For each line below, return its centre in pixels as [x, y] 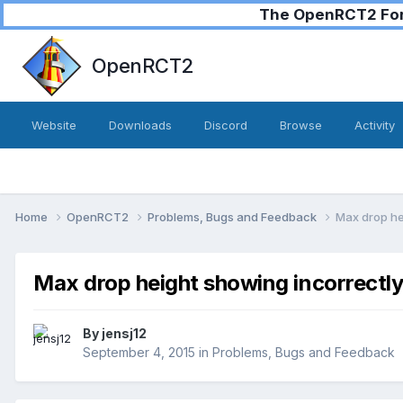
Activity [375, 125]
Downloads [140, 125]
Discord [226, 125]
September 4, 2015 [139, 353]
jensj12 [124, 334]
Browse [301, 125]
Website [54, 125]
